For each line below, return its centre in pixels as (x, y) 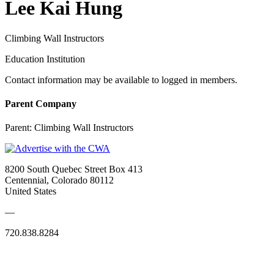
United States (31, 191)
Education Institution (45, 59)
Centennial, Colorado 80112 (59, 180)
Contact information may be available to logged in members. (121, 80)
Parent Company (41, 104)
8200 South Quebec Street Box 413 (74, 169)
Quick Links (31, 257)
